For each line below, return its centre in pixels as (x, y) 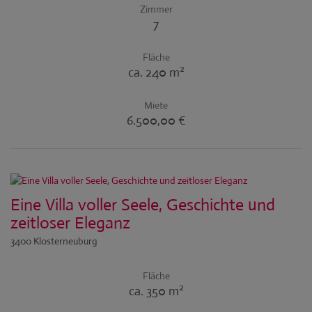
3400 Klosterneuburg (54, 241)
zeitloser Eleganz (70, 223)
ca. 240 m (154, 72)
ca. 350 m (154, 291)
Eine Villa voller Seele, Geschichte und (143, 205)
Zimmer (156, 9)
